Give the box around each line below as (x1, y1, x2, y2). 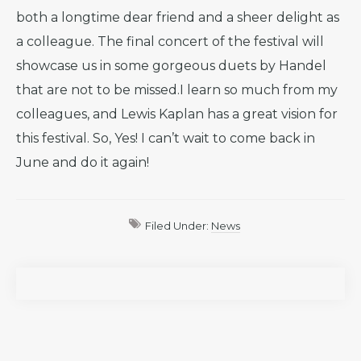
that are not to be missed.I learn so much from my (16, 82, 338, 98)
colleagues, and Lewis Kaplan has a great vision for (16, 106, 338, 122)
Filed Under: (145, 219, 211, 232)
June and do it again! (16, 155, 149, 170)
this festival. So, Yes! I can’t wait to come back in (16, 131, 315, 146)
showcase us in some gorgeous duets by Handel (16, 58, 326, 73)
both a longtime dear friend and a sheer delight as (16, 10, 339, 25)
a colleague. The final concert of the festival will (16, 34, 324, 49)
